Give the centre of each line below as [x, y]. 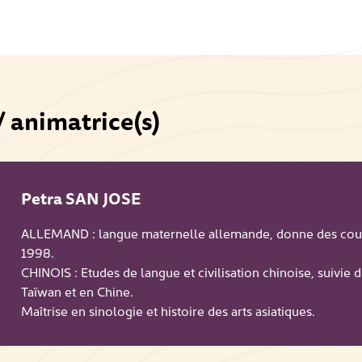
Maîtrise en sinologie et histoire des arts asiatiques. [168, 310]
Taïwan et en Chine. [77, 291]
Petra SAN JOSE [80, 198]
